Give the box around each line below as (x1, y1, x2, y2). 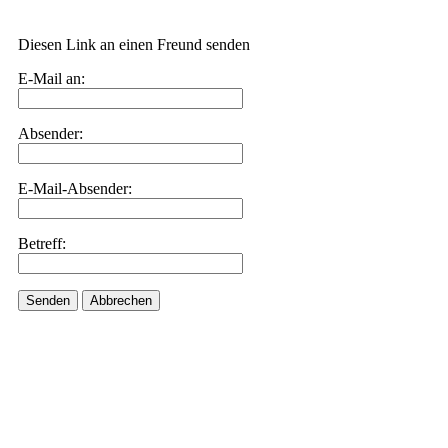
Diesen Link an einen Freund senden (18, 36, 250, 53)
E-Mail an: (18, 70, 85, 87)
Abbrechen (90, 293, 152, 308)
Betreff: (18, 235, 66, 252)
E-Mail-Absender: (18, 180, 132, 197)
